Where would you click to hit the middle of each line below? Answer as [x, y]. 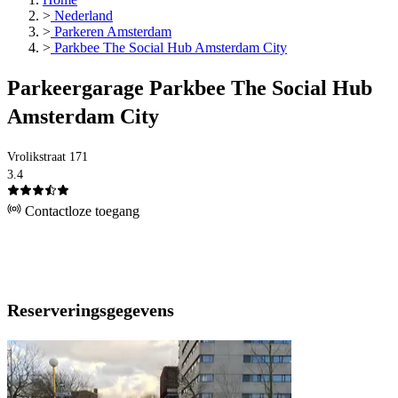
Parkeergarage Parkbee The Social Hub [190, 88]
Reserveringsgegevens [91, 310]
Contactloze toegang [80, 211]
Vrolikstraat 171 [48, 157]
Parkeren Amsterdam [111, 32]
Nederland [82, 16]
